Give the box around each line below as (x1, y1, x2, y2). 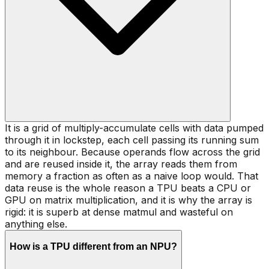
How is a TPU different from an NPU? (10, 241, 177, 252)
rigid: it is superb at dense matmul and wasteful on (5, 206, 233, 219)
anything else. (5, 218, 67, 231)
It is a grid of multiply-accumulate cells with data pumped (5, 122, 264, 134)
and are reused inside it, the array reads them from (5, 158, 237, 171)
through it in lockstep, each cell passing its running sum (5, 134, 259, 147)
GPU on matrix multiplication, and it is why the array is (5, 194, 252, 207)
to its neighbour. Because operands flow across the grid (5, 146, 260, 159)
